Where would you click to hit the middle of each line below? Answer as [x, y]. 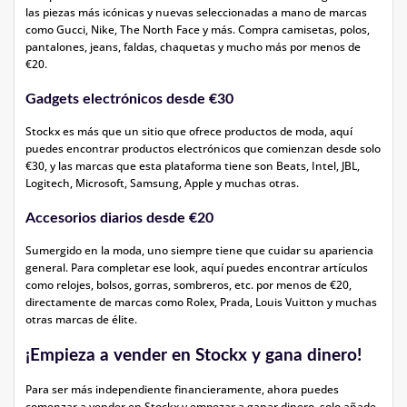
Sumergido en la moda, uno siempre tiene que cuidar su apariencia [199, 250]
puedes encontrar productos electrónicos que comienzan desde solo [203, 149]
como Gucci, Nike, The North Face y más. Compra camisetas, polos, [198, 30]
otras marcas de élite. [81, 319]
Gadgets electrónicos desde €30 [129, 99]
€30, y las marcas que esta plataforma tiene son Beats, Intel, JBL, [193, 166]
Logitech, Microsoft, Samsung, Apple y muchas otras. [162, 183]
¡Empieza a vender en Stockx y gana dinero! [194, 356]
